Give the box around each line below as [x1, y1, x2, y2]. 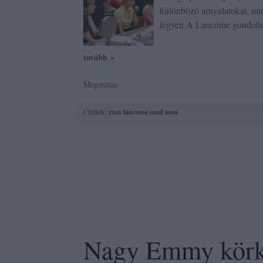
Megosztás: [83, 79, 120, 90]
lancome [123, 107, 148, 117]
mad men [150, 107, 178, 117]
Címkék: [83, 107, 109, 116]
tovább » [83, 51, 114, 63]
